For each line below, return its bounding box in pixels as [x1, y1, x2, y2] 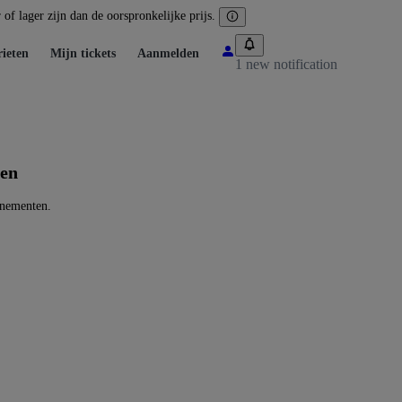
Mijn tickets [50, 46, 116, 60]
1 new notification [235, 56, 337, 72]
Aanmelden [137, 46, 199, 60]
